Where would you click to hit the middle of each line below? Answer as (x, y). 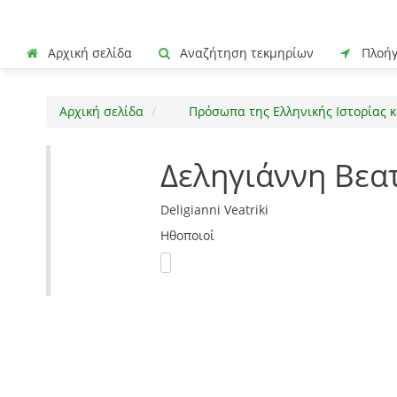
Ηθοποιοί (187, 236)
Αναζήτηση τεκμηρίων (245, 53)
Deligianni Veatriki (214, 210)
